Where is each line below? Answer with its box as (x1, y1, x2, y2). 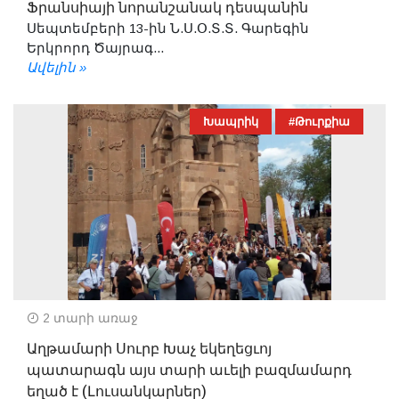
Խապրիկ (203, 114, 258, 128)
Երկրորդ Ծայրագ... (27, 39, 164, 55)
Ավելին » (27, 59, 86, 75)
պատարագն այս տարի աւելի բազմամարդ (27, 359, 352, 381)
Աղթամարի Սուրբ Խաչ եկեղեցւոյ (27, 338, 272, 360)
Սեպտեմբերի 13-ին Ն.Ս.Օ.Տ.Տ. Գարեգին (27, 20, 309, 36)
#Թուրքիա (289, 114, 350, 128)
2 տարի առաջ (39, 310, 138, 325)
